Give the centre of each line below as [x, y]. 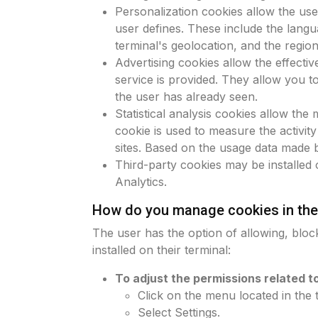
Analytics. [141, 182]
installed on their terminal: [161, 250]
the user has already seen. [186, 97]
